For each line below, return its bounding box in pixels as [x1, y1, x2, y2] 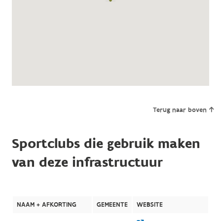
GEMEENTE [96, 200, 128, 209]
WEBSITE [136, 200, 163, 209]
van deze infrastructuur [11, 153, 163, 172]
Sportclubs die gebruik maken [11, 134, 200, 153]
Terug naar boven [152, 105, 207, 114]
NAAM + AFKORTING [16, 200, 76, 209]
